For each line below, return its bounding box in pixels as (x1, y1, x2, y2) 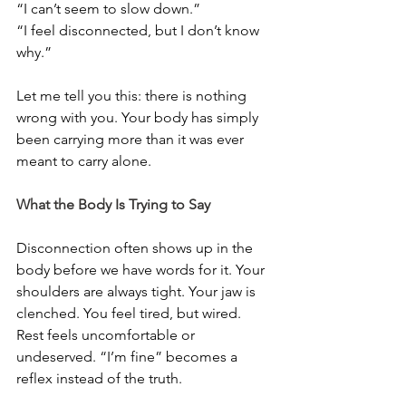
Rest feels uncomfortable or (16, 326, 198, 343)
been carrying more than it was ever (16, 130, 247, 148)
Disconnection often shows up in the (16, 239, 256, 256)
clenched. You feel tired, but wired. (16, 304, 245, 322)
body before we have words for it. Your (16, 261, 268, 278)
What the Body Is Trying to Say (16, 196, 210, 213)
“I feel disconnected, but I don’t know (16, 22, 263, 39)
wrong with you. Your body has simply (16, 109, 262, 126)
